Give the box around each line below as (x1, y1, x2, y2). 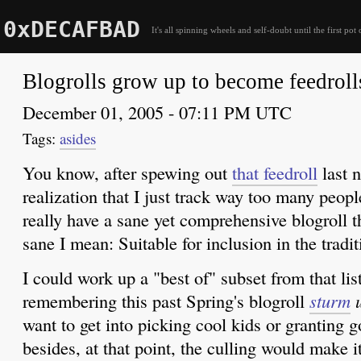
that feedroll (232, 160, 317, 185)
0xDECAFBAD (2, 15, 140, 43)
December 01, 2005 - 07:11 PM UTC (23, 100, 292, 125)
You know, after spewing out (23, 160, 232, 185)
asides (60, 128, 96, 149)
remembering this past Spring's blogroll (23, 288, 309, 313)
